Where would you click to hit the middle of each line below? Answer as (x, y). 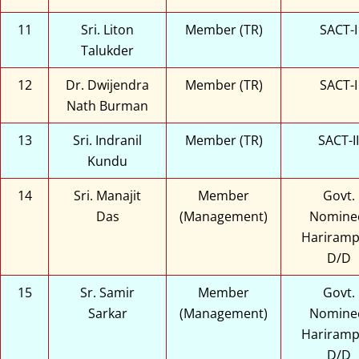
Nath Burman (107, 105)
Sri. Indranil (107, 140)
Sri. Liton (107, 29)
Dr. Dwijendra (107, 85)
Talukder (107, 50)
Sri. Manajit (107, 195)
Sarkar (107, 313)
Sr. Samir (107, 292)
